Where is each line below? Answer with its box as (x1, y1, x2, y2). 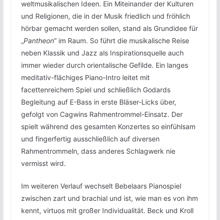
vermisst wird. (21, 159, 66, 168)
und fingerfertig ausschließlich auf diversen (21, 135, 160, 143)
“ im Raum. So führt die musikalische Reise (54, 36, 189, 45)
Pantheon (23, 36, 54, 45)
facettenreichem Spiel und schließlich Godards (21, 85, 170, 94)
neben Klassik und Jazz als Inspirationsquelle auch (21, 49, 184, 57)
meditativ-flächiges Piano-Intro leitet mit (21, 73, 150, 82)
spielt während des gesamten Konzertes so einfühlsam (21, 122, 195, 131)
